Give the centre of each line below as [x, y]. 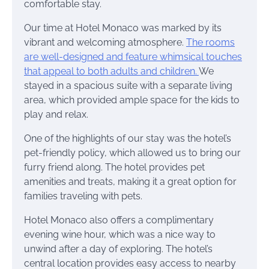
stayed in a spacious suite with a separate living [128, 85]
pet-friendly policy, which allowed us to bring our [132, 153]
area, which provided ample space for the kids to [132, 100]
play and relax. [56, 114]
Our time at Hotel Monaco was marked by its [123, 28]
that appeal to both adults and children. [111, 71]
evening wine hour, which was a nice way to [120, 234]
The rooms [210, 42]
